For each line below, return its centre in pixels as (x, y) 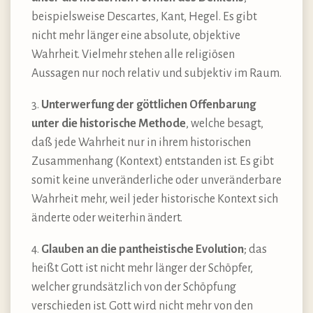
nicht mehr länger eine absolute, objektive (136, 35)
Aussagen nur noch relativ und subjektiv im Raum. (156, 73)
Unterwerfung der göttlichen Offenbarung (148, 104)
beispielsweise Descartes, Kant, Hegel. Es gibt (144, 16)
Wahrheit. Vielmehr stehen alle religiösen (133, 54)
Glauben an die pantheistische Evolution (143, 249)
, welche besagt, (225, 123)
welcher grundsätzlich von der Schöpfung (134, 287)
